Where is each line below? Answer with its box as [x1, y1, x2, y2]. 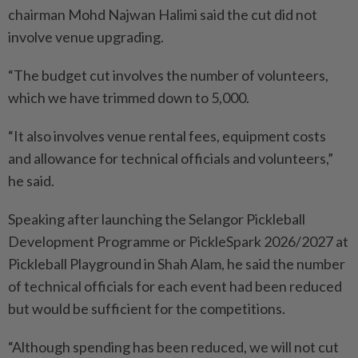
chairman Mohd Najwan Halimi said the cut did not [8, 5, 317, 23]
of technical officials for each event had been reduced [8, 276, 342, 295]
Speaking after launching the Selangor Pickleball [8, 209, 305, 228]
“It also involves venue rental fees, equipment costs [8, 126, 326, 145]
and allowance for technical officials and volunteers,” [8, 149, 333, 167]
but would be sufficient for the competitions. [8, 299, 285, 317]
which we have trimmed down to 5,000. [8, 88, 249, 106]
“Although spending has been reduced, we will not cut [8, 337, 339, 356]
